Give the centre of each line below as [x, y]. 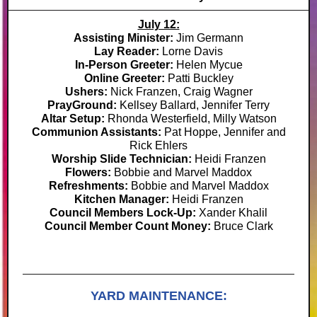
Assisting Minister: [125, 38]
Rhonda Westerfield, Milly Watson [192, 119]
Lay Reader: [128, 51]
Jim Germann [210, 38]
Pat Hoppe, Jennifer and [225, 132]
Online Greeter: [126, 78]
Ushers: [87, 92]
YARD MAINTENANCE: [158, 296]
